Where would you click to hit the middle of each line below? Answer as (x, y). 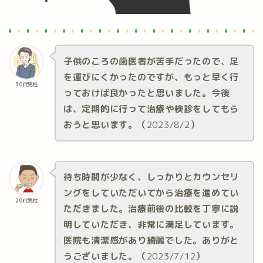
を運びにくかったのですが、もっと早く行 (151, 77)
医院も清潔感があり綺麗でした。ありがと (151, 241)
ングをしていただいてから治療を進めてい (151, 193)
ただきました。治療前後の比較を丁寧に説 (151, 209)
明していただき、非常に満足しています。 (151, 225)
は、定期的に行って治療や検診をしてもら (151, 109)
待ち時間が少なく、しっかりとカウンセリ (151, 177)
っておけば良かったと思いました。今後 (146, 93)
